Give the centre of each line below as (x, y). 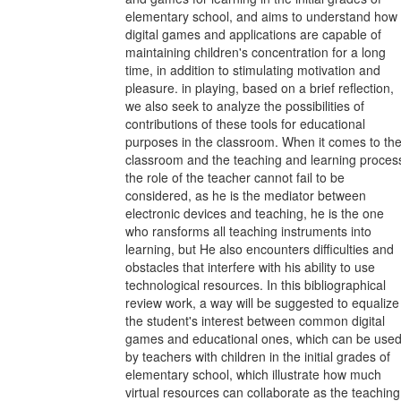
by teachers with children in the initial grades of (258, 356)
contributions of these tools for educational (245, 124)
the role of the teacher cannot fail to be (235, 177)
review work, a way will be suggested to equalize (262, 303)
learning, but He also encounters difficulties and (260, 249)
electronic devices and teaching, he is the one (255, 213)
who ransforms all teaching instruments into (248, 231)
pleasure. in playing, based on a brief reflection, (260, 88)
